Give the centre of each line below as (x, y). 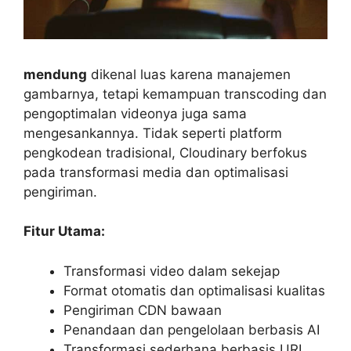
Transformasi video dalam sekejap (172, 271)
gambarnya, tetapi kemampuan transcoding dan (175, 94)
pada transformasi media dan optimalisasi (156, 172)
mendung (55, 74)
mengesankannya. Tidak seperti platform (153, 133)
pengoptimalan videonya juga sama (135, 113)
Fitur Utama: (64, 232)
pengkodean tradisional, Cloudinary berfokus (165, 152)
